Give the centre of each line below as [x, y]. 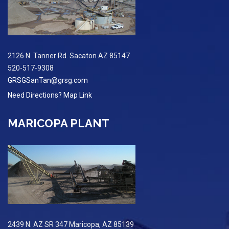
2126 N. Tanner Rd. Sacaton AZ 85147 [69, 56]
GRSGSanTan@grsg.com [48, 81]
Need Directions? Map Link [50, 95]
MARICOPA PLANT [59, 123]
